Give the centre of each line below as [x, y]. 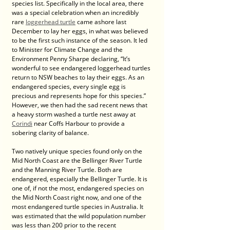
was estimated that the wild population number [80, 216]
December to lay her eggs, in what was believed [81, 31]
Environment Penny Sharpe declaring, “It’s [72, 59]
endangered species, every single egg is [70, 87]
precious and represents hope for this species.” [80, 96]
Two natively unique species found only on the [78, 151]
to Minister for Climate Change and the [68, 50]
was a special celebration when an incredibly [76, 13]
